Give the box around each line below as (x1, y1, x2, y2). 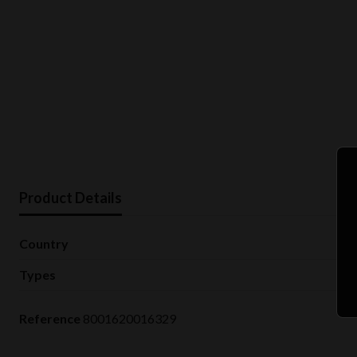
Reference (19, 310, 80, 326)
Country (19, 235, 69, 251)
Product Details (19, 188, 122, 206)
